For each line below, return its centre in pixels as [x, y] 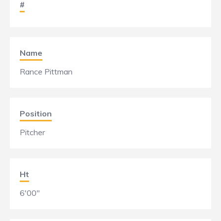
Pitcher [32, 132]
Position [36, 113]
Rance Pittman [46, 72]
